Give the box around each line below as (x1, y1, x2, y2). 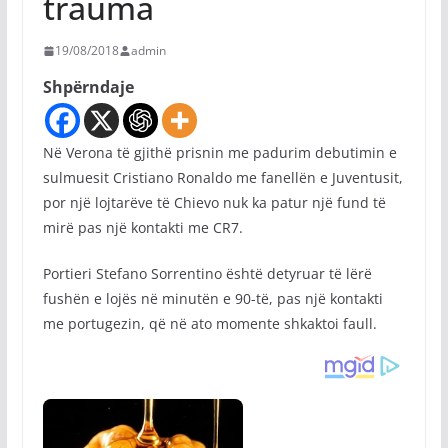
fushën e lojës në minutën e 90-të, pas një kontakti (42, 289, 383, 308)
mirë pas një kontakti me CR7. (42, 218, 243, 237)
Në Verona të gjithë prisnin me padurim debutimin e (42, 143, 397, 162)
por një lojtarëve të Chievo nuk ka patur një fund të (42, 193, 386, 212)
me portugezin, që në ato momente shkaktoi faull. (42, 314, 377, 333)
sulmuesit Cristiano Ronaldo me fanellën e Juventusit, (42, 168, 403, 187)
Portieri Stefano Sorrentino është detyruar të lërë (42, 264, 372, 283)
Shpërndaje (42, 76, 134, 98)
